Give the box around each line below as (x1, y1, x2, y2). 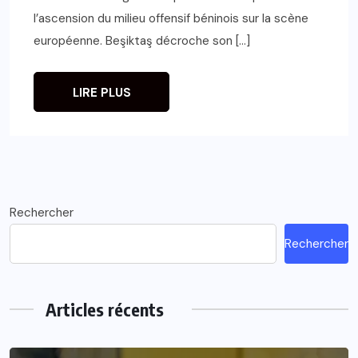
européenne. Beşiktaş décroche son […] (34, 32, 250, 49)
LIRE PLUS (72, 84, 131, 101)
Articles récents (46, 297, 164, 320)
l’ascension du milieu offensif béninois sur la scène (34, 10, 308, 26)
